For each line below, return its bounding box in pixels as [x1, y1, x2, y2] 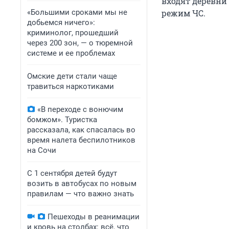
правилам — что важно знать [27, 189, 134, 198]
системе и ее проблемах [27, 49, 115, 58]
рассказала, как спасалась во [27, 125, 135, 134]
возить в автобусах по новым [27, 179, 136, 188]
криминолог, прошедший [27, 28, 119, 37]
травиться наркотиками [27, 82, 114, 91]
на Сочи [27, 146, 56, 155]
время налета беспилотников [27, 135, 135, 145]
